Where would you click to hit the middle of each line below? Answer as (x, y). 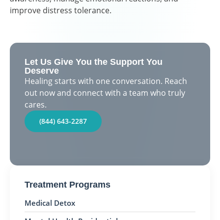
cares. (36, 104)
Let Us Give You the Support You (94, 62)
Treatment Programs (68, 184)
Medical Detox (50, 203)
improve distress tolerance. (61, 10)
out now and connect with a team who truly (105, 93)
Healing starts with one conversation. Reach (106, 81)
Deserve (42, 70)
